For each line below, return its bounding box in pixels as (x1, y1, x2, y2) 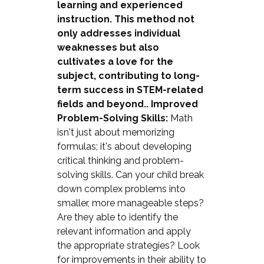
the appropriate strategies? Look (57, 239, 200, 251)
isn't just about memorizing (57, 126, 174, 138)
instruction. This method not (57, 13, 194, 25)
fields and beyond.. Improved (57, 98, 198, 110)
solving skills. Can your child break (57, 169, 204, 180)
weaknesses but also (57, 41, 159, 53)
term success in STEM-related (57, 84, 203, 95)
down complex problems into (57, 183, 186, 194)
